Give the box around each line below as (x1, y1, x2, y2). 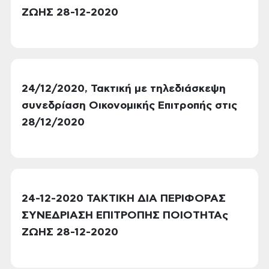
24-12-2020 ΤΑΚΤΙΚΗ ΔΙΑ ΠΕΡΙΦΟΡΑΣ (22, 193, 226, 204)
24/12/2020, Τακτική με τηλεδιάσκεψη (22, 83, 226, 94)
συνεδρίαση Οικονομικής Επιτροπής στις (22, 100, 237, 111)
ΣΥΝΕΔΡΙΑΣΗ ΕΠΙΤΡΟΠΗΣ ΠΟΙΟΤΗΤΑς (22, 210, 228, 221)
